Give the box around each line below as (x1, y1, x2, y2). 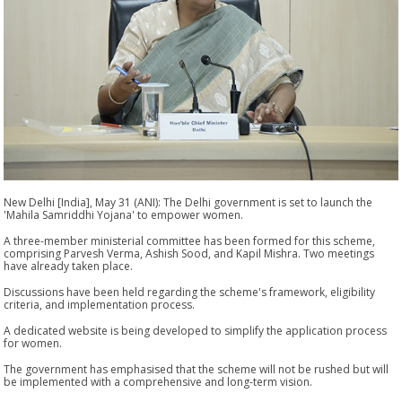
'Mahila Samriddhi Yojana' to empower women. (4, 206, 244, 223)
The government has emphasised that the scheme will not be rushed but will (4, 361, 389, 377)
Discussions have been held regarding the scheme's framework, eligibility (4, 284, 376, 300)
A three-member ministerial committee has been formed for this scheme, (4, 232, 376, 249)
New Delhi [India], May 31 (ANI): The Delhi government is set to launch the (4, 194, 373, 210)
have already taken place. (4, 258, 134, 274)
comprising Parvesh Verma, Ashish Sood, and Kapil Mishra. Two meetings (4, 245, 375, 261)
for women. (4, 335, 63, 351)
